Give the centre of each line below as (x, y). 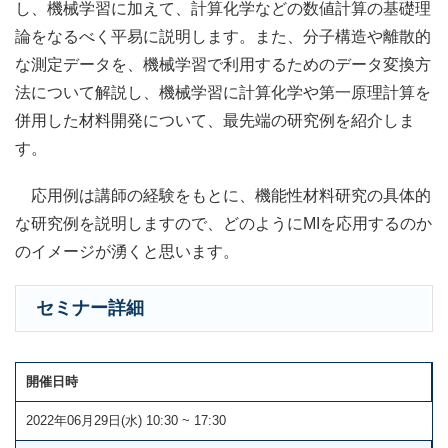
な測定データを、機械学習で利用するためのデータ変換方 (223, 64)
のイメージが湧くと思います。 (127, 251)
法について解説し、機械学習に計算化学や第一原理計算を (223, 92)
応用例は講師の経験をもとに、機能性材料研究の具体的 (223, 195)
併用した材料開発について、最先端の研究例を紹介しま (215, 120)
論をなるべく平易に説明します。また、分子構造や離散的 (223, 36)
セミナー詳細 (90, 308)
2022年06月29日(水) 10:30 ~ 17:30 (126, 421)
